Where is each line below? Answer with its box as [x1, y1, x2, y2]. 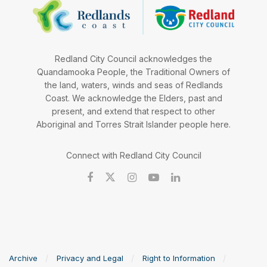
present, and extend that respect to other [52, 106, 215, 116]
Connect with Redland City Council [66, 150, 201, 160]
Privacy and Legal [57, 253, 123, 263]
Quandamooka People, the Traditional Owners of [37, 67, 230, 77]
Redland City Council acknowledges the [55, 54, 212, 64]
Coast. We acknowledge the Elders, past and [45, 93, 222, 103]
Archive [9, 253, 38, 263]
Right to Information [142, 253, 215, 263]
